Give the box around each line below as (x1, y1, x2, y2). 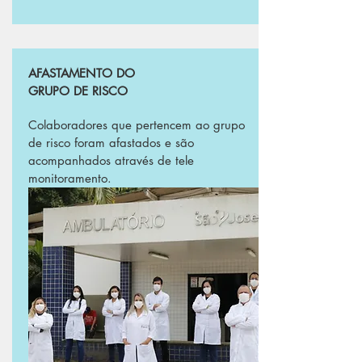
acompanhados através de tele (28, 153, 194, 168)
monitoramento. (28, 170, 112, 186)
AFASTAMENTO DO (28, 65, 135, 81)
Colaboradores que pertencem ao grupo (28, 117, 245, 133)
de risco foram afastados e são (28, 135, 194, 150)
